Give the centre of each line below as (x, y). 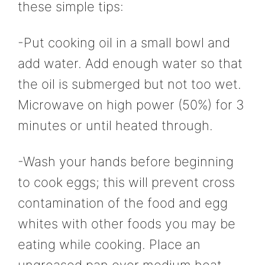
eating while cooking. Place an (109, 245)
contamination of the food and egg (123, 203)
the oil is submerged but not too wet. (130, 84)
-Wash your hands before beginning (126, 162)
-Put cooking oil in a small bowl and (124, 42)
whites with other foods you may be (127, 224)
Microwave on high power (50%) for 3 (131, 104)
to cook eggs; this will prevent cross (126, 182)
